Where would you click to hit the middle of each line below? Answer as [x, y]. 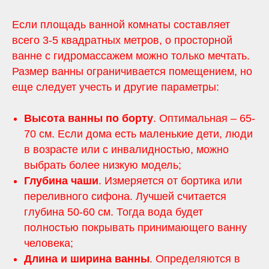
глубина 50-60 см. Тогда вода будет [113, 212]
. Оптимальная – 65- [204, 119]
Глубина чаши [61, 181]
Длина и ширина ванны [87, 259]
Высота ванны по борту [89, 119]
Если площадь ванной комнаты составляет [121, 25]
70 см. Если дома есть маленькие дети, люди [138, 134]
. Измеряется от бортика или [170, 181]
